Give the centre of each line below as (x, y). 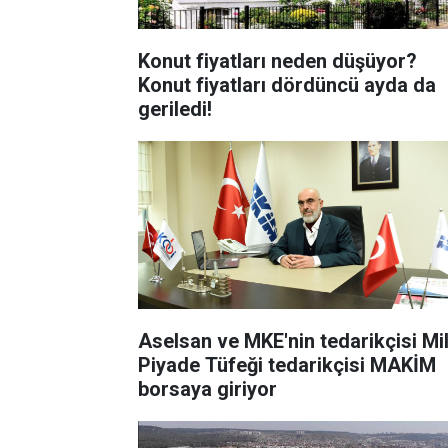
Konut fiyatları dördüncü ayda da (287, 84)
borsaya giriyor (207, 388)
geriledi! (175, 108)
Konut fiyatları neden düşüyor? (277, 60)
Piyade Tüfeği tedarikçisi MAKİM (287, 364)
